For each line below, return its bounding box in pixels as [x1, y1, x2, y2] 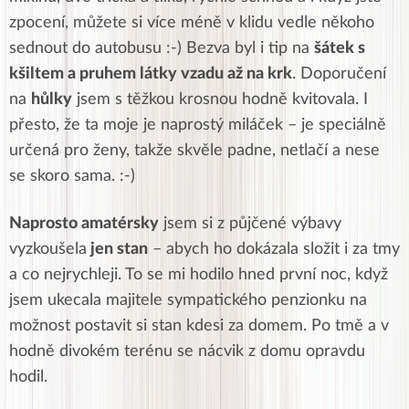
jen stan [87, 240, 148, 257]
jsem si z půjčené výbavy [159, 215, 341, 232]
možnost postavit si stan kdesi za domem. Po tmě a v [9, 317, 389, 334]
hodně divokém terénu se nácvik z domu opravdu [9, 342, 365, 360]
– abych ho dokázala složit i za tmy [148, 240, 400, 257]
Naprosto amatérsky [9, 215, 159, 232]
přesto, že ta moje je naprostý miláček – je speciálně [9, 116, 386, 133]
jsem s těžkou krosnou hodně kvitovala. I [72, 90, 368, 108]
